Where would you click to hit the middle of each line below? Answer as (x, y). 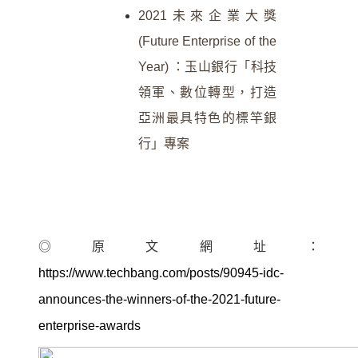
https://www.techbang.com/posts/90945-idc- (161, 272)
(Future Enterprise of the (207, 41)
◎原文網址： (179, 246)
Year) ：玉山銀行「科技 (207, 66)
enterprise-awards (89, 325)
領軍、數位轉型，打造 (207, 92)
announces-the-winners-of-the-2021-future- (159, 299)
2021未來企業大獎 (207, 15)
